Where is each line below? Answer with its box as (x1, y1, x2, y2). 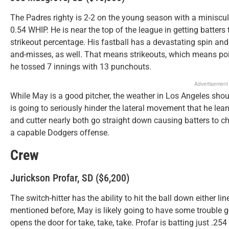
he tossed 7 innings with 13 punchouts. (10, 61, 151, 72)
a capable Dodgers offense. (10, 128, 109, 138)
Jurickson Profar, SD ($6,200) (10, 171, 129, 184)
